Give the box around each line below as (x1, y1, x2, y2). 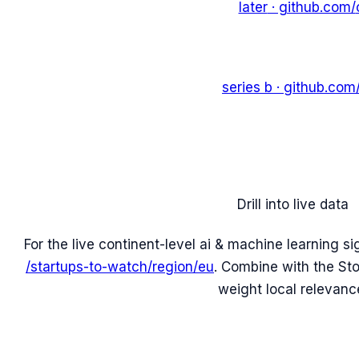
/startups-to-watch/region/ (26, 258, 198, 275)
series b (222, 79, 272, 96)
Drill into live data (237, 196, 349, 213)
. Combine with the (214, 258, 338, 275)
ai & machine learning (200, 236, 339, 252)
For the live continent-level (24, 236, 200, 252)
